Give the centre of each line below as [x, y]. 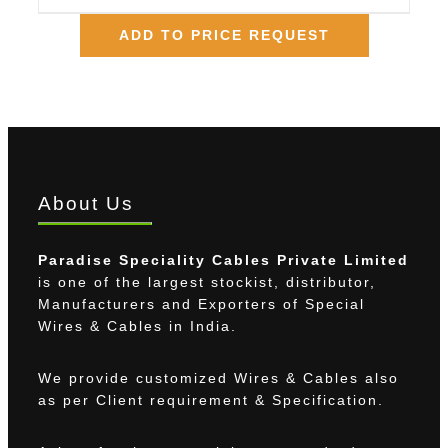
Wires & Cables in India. [137, 326]
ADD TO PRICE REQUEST [224, 35]
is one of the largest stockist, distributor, [207, 282]
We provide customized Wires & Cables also [218, 378]
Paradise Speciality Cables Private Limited [223, 260]
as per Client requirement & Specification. [211, 400]
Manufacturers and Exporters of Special [201, 304]
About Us [86, 204]
